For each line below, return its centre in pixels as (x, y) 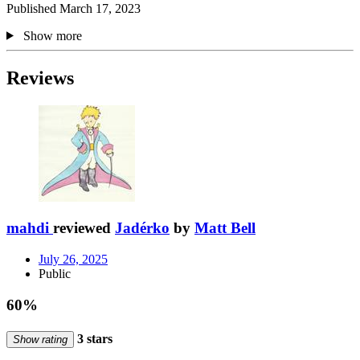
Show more (52, 35)
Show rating (40, 339)
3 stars (93, 338)
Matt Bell (225, 228)
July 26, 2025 (73, 259)
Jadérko (142, 228)
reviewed (84, 228)
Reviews (40, 78)
